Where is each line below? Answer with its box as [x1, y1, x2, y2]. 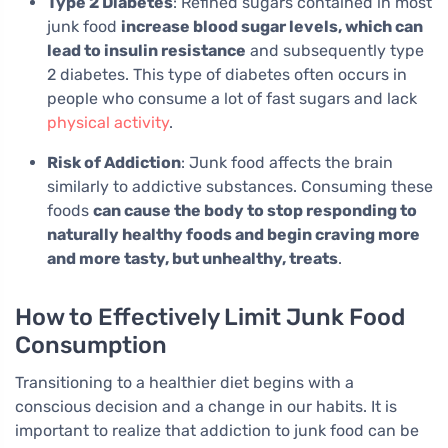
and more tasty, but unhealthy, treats [47, 248, 338, 268]
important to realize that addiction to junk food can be [15, 420, 419, 440]
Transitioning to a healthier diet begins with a [15, 372, 354, 392]
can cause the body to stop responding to [93, 200, 417, 220]
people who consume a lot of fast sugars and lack [47, 88, 417, 108]
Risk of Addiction [47, 152, 181, 172]
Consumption [15, 330, 167, 359]
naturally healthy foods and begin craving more [47, 224, 420, 244]
